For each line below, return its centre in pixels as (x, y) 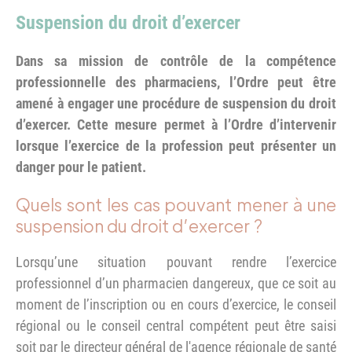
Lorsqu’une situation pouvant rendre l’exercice (176, 262)
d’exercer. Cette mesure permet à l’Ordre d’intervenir (176, 124)
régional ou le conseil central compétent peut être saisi (176, 325)
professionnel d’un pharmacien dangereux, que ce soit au (176, 283)
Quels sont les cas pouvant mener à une (176, 203)
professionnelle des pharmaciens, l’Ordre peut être (176, 82)
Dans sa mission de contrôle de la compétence (176, 60)
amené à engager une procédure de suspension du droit (176, 103)
